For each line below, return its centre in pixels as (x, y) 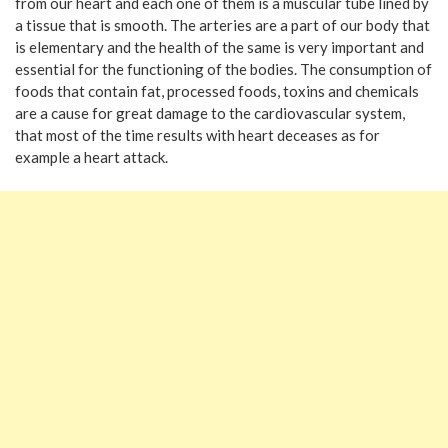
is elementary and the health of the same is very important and (219, 47)
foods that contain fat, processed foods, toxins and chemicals (217, 91)
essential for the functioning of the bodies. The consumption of (223, 69)
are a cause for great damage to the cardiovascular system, (210, 113)
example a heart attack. (91, 157)
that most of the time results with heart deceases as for (197, 135)
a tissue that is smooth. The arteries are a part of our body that (222, 25)
